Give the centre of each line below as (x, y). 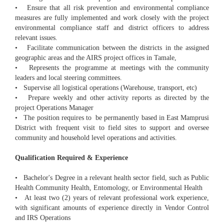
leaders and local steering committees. (68, 78)
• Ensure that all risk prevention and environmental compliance (112, 8)
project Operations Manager (54, 108)
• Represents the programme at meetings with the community (112, 68)
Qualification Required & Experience (71, 158)
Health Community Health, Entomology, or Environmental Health (109, 188)
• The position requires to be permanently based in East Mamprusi (112, 118)
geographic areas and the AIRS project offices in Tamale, (96, 58)
